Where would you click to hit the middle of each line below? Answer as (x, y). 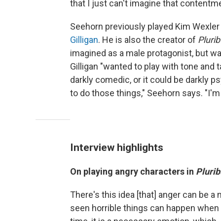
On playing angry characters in (133, 171)
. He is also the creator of (148, 40)
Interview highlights (117, 147)
